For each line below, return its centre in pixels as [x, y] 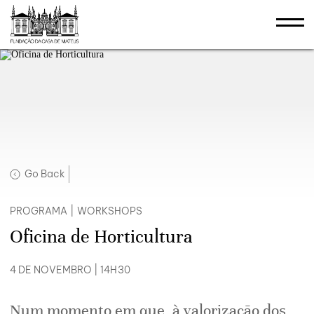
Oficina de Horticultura [101, 237]
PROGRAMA [39, 211]
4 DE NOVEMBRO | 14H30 [70, 270]
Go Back [45, 174]
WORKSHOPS [110, 211]
